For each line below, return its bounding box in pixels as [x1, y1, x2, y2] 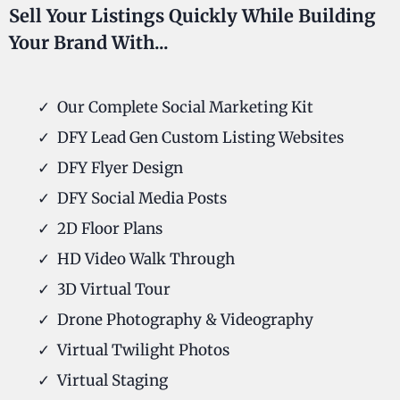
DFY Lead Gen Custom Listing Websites [57, 128, 344, 148]
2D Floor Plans [57, 219, 162, 239]
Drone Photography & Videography [57, 310, 313, 330]
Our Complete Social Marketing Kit [57, 97, 313, 118]
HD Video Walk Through [57, 249, 235, 270]
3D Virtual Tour [57, 279, 171, 300]
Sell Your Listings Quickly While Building [9, 4, 376, 28]
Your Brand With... [9, 31, 169, 54]
